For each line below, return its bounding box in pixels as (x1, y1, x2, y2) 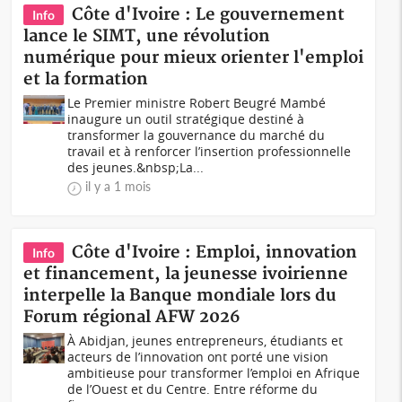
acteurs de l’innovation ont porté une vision (67, 348, 329, 365)
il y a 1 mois (85, 179, 152, 194)
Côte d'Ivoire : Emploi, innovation (72, 242, 358, 263)
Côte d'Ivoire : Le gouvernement (72, 4, 345, 25)
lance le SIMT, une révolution (23, 26, 271, 47)
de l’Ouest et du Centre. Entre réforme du (67, 380, 319, 398)
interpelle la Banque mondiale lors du (23, 285, 337, 306)
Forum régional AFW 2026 (23, 307, 240, 328)
